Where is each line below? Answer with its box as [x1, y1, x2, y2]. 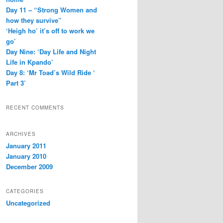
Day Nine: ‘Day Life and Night [6, 46, 96, 56]
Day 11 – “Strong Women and [6, 4, 97, 14]
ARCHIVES [6, 130, 36, 137]
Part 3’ [6, 78, 26, 88]
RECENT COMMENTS [6, 104, 64, 111]
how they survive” [6, 15, 62, 25]
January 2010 [6, 151, 46, 161]
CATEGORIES [6, 187, 44, 195]
